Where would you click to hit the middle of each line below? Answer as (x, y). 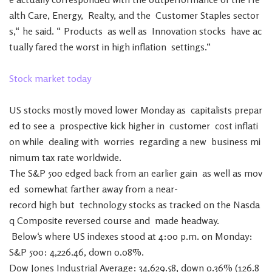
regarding (159, 141)
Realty (101, 15)
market (50, 78)
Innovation (174, 31)
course (117, 220)
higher (141, 126)
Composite (40, 220)
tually (21, 47)
